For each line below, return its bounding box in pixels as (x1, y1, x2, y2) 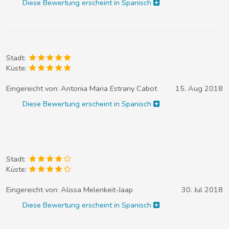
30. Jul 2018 (181, 185, 223, 195)
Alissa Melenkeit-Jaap (61, 185, 133, 195)
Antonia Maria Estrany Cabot (61, 83, 157, 94)
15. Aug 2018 (175, 83, 223, 94)
